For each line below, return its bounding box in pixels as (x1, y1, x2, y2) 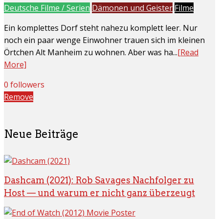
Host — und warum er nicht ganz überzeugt (4, 188, 195, 198)
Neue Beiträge (4, 127, 79, 140)
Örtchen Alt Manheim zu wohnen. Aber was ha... (4, 46, 177, 58)
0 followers (4, 79, 44, 90)
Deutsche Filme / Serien (4, 2, 90, 13)
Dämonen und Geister (92, 2, 173, 13)
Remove (4, 91, 33, 102)
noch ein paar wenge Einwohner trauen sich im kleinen (4, 34, 205, 45)
